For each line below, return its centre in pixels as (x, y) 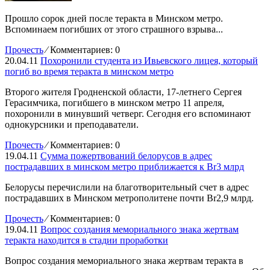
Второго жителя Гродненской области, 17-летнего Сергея (123, 92)
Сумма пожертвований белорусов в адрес (126, 156)
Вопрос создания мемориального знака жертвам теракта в (124, 261)
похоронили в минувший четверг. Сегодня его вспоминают (128, 114)
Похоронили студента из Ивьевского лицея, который (149, 61)
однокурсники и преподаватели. (72, 125)
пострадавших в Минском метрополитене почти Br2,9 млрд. (129, 198)
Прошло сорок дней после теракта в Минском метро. (114, 19)
